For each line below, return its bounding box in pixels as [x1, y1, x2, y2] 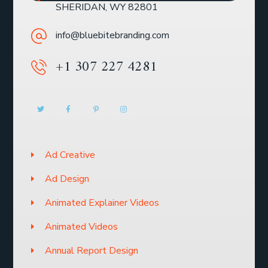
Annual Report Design [44, 243, 138, 257]
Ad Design [44, 172, 89, 185]
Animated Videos [44, 220, 118, 233]
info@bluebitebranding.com [56, 28, 170, 42]
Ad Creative [44, 148, 95, 162]
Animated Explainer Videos [44, 196, 159, 209]
